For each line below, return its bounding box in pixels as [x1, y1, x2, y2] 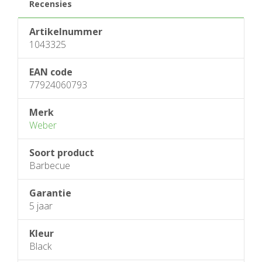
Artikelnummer [29, 25, 102, 38]
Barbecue [29, 159, 70, 172]
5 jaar [29, 199, 53, 212]
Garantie [29, 187, 71, 199]
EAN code [29, 65, 73, 78]
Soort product [29, 146, 94, 159]
